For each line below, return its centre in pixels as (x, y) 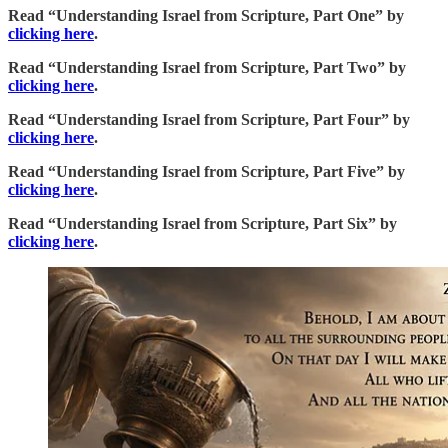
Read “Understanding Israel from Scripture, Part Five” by (206, 172)
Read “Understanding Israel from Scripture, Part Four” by (209, 120)
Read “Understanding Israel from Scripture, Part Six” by (202, 224)
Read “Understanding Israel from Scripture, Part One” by (206, 16)
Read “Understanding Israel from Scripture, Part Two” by (207, 68)
